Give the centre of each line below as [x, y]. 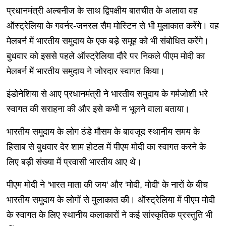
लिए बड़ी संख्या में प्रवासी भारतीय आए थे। [74, 162]
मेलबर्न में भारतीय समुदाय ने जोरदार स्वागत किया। [86, 71]
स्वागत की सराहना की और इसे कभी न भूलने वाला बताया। [98, 109]
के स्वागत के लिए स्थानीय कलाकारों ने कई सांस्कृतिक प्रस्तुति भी [109, 215]
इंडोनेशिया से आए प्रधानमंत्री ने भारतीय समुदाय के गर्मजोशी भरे [107, 94]
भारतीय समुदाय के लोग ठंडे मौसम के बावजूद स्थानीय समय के [103, 132]
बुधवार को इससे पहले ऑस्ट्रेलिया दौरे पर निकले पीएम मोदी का [105, 56]
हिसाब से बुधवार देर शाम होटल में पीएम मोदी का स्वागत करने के [106, 147]
